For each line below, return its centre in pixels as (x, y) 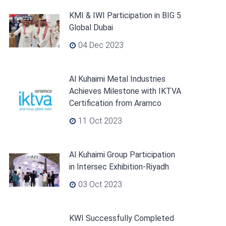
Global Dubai (91, 27)
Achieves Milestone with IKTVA (125, 91)
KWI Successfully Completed (121, 218)
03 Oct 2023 (99, 184)
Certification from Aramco (115, 103)
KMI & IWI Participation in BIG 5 (125, 15)
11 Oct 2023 (99, 121)
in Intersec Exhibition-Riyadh (119, 167)
